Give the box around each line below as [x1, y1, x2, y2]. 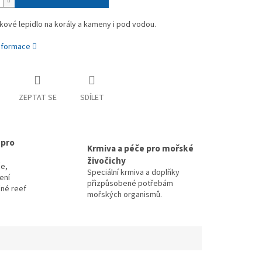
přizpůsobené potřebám [87, 177, 173, 189]
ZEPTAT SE [18, 92, 57, 104]
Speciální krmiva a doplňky [87, 166, 180, 178]
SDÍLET [80, 92, 104, 104]
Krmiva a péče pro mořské [87, 142, 194, 155]
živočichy [87, 154, 126, 167]
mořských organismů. [87, 188, 162, 201]
